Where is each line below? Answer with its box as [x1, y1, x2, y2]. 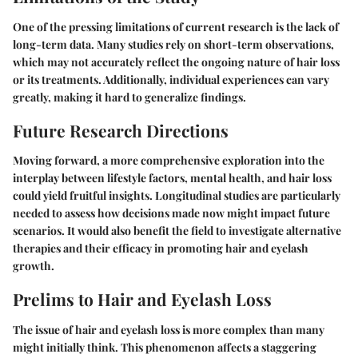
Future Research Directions [13, 118, 229, 141]
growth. [13, 258, 54, 273]
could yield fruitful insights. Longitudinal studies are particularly [13, 188, 340, 203]
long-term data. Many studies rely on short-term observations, [13, 36, 334, 52]
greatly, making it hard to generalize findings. [13, 89, 246, 105]
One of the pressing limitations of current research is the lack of [13, 18, 339, 34]
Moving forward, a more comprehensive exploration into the [13, 153, 324, 168]
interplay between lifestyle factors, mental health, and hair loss [13, 170, 332, 185]
